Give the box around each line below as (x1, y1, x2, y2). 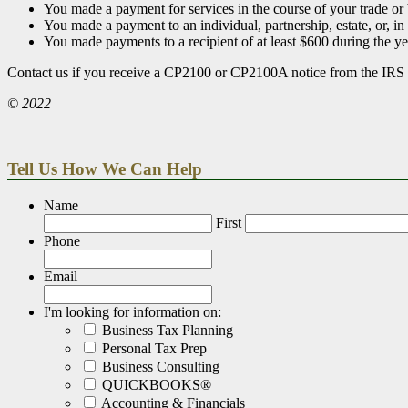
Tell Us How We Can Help (7, 159, 202, 179)
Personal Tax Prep (102, 341, 207, 357)
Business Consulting (102, 359, 219, 375)
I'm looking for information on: (44, 304, 221, 321)
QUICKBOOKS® (102, 377, 211, 393)
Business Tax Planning (102, 322, 233, 339)
